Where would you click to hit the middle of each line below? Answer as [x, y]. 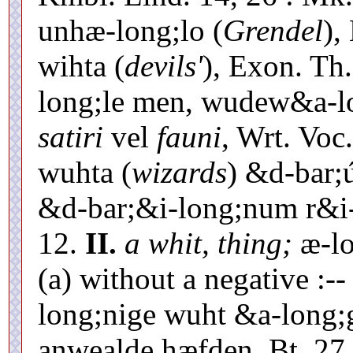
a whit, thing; [208, 243]
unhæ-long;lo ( [130, 30]
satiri [71, 136]
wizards [179, 172]
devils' [163, 65]
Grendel [273, 30]
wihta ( [81, 65]
